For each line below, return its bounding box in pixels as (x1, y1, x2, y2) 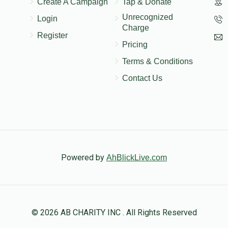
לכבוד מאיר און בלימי (109, 7, 176, 15)
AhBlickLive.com (106, 153, 167, 162)
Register (37, 31, 68, 40)
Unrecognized (122, 13, 173, 21)
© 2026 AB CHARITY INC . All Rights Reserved (31, 207, 197, 217)
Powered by (61, 152, 106, 162)
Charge (122, 23, 149, 32)
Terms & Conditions (122, 57, 193, 66)
